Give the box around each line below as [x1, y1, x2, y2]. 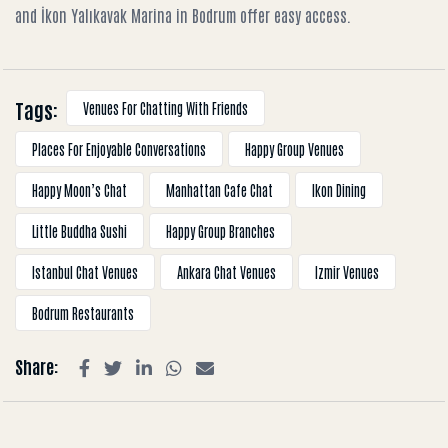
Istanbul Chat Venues [32, 263, 138, 281]
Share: [15, 354, 59, 378]
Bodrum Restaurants [32, 304, 134, 322]
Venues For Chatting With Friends [83, 99, 248, 117]
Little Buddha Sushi [32, 222, 127, 240]
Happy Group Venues [245, 140, 344, 158]
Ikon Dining [312, 181, 366, 199]
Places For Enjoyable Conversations [32, 140, 206, 158]
